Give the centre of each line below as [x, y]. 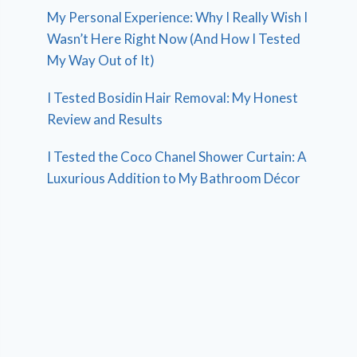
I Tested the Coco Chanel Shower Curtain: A [177, 156]
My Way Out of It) [101, 60]
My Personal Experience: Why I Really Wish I [178, 17]
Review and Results [105, 119]
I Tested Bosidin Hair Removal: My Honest [173, 97]
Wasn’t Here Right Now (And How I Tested [174, 38]
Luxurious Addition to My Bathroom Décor [174, 178]
